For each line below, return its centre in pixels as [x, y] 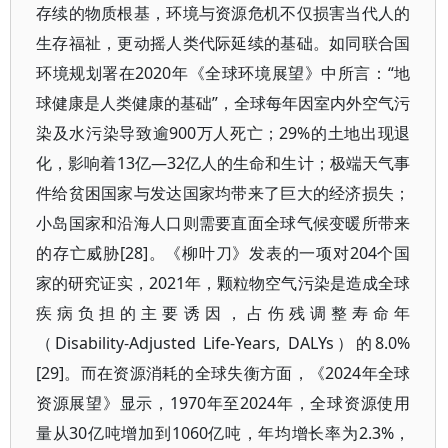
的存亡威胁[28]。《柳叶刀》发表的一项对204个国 [223, 252]
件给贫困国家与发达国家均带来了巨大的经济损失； [223, 192]
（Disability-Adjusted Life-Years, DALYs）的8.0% [223, 342]
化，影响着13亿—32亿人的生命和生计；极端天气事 [223, 162]
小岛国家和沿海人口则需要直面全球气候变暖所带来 [223, 222]
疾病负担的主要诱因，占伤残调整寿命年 [223, 312]
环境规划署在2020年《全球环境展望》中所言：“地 [223, 72]
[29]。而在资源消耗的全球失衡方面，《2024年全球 [223, 372]
